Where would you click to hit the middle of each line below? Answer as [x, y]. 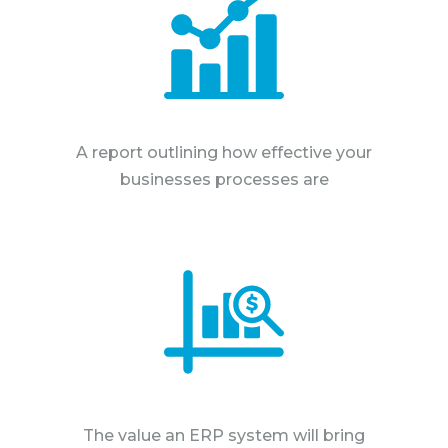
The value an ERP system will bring [224, 435]
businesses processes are [224, 179]
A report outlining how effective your [224, 152]
